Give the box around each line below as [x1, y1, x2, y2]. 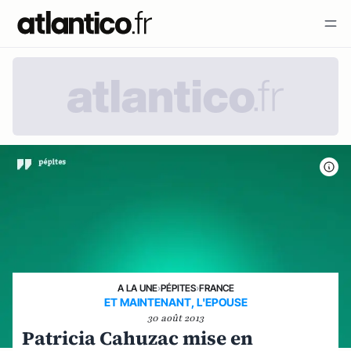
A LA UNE [117, 281, 157, 294]
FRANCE [198, 281, 234, 294]
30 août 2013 [147, 311, 204, 324]
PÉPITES [160, 281, 196, 294]
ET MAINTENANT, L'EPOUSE [103, 295, 248, 309]
